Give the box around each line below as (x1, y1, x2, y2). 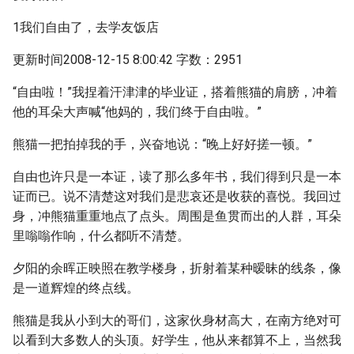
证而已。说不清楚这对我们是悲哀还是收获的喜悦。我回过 (13, 189, 341, 204)
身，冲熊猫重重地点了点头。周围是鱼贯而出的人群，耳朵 (13, 209, 341, 224)
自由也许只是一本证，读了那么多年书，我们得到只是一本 (13, 169, 341, 184)
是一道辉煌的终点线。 (13, 281, 139, 296)
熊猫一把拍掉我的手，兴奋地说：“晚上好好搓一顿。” (13, 137, 312, 152)
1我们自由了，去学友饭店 (13, 20, 159, 35)
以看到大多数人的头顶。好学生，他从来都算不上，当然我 (13, 333, 341, 348)
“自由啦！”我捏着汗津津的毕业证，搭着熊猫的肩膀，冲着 (13, 85, 337, 100)
